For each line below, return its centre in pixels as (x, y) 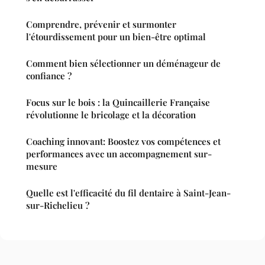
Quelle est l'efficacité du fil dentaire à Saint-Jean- (128, 193)
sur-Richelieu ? (58, 205)
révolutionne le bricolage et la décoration (111, 114)
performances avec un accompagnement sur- (119, 153)
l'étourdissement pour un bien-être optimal (116, 36)
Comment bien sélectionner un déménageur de (123, 63)
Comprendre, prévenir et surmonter (101, 24)
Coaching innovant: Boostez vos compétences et (123, 141)
